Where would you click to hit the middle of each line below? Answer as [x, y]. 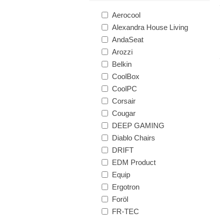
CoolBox [126, 76]
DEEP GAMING [138, 125]
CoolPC [124, 89]
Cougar [124, 113]
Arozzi [122, 52]
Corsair [124, 101]
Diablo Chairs [134, 138]
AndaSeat [128, 40]
